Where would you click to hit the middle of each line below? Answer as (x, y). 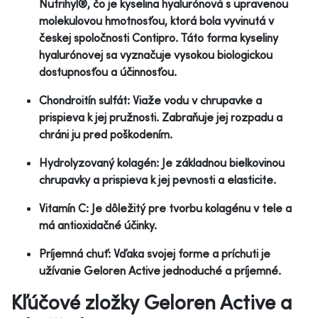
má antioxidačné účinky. (98, 225)
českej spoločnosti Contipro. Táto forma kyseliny (159, 37)
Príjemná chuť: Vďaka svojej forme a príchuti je (155, 253)
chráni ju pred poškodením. (106, 134)
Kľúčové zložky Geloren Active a (152, 302)
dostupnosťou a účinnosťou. (108, 71)
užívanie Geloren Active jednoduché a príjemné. (160, 270)
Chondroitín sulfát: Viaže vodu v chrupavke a (150, 100)
